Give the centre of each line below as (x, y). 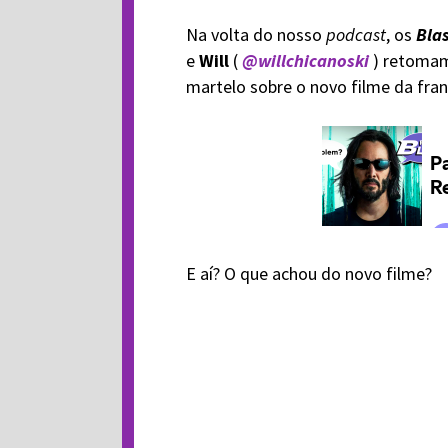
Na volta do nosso (255, 34)
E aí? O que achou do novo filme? (308, 273)
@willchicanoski (305, 60)
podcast (355, 34)
